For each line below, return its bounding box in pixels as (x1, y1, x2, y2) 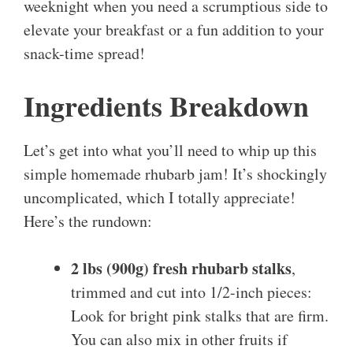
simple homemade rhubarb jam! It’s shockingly (24, 163, 327, 185)
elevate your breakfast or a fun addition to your (24, 19, 324, 41)
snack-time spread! (24, 43, 145, 65)
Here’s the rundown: (24, 210, 152, 232)
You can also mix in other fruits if (71, 329, 288, 351)
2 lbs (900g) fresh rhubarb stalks (71, 257, 292, 281)
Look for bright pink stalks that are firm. (71, 305, 329, 327)
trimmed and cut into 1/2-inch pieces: (71, 281, 312, 303)
